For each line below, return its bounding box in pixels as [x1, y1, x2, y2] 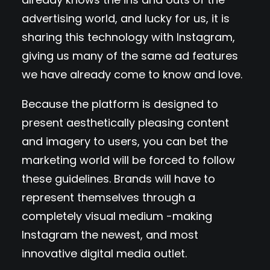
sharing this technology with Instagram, [22, 30, 235, 45]
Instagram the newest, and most [22, 227, 198, 242]
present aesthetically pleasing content [22, 115, 229, 130]
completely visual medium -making [22, 209, 212, 224]
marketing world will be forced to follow [22, 152, 235, 168]
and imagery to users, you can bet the [22, 134, 228, 149]
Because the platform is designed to [22, 96, 218, 111]
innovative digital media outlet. [22, 246, 187, 261]
